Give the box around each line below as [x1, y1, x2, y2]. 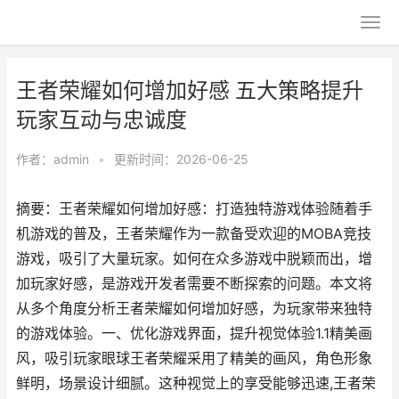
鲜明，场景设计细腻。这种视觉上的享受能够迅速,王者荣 [16, 375, 376, 392]
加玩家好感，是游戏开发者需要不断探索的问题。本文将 [16, 275, 372, 292]
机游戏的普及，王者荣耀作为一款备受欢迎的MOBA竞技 [16, 225, 371, 242]
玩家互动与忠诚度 [16, 107, 187, 133]
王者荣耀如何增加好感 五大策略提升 [16, 77, 363, 103]
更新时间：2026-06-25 [114, 151, 248, 167]
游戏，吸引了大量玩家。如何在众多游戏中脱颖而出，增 [16, 250, 372, 267]
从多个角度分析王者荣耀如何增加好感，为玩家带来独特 [16, 300, 372, 317]
